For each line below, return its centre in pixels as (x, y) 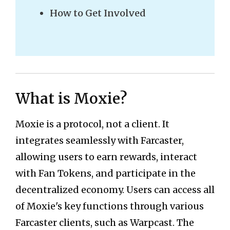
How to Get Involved (98, 13)
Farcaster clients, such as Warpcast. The (105, 223)
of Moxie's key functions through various (110, 206)
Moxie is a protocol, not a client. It (92, 124)
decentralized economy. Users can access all (115, 190)
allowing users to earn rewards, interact (106, 157)
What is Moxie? (71, 99)
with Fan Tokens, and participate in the (106, 174)
